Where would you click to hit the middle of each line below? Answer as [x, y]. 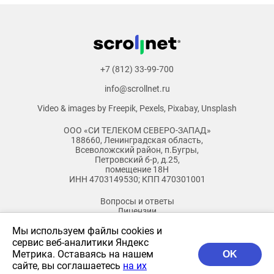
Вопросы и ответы [137, 201]
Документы [137, 221]
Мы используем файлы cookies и [87, 231]
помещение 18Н [137, 169]
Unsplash [219, 108]
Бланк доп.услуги [137, 250]
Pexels [152, 108]
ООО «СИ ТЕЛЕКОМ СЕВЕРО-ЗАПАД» [137, 130]
